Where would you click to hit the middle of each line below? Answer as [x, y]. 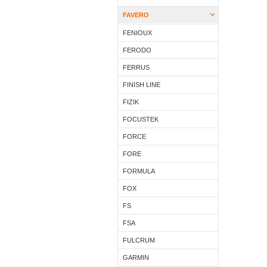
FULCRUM [139, 240]
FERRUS [136, 67]
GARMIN [136, 257]
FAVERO [136, 15]
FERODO [137, 50]
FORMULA [139, 171]
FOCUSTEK [141, 119]
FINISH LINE [142, 85]
